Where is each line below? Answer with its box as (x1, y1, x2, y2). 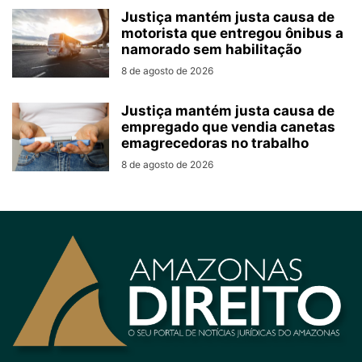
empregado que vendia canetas (121, 118, 335, 135)
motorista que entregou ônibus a (121, 24, 343, 41)
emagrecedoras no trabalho (121, 134, 309, 151)
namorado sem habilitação (121, 40, 301, 57)
